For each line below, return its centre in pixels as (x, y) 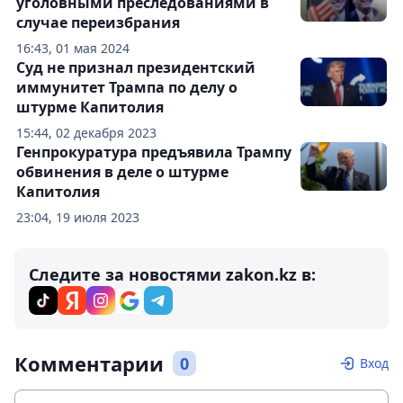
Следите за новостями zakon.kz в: (172, 274)
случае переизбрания (98, 22)
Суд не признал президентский (136, 67)
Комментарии (89, 363)
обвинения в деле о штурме (122, 172)
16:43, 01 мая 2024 (73, 48)
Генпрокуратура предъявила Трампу (154, 152)
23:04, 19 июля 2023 (78, 217)
